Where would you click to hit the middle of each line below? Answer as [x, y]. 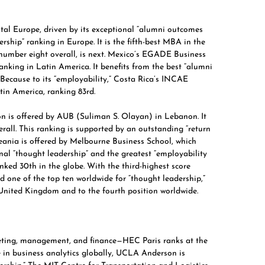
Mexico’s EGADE [141, 55]
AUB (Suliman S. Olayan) [105, 117]
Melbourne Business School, [123, 142]
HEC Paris [143, 241]
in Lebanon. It [180, 117]
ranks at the [185, 241]
